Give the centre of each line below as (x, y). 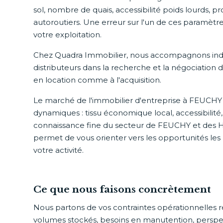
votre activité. (59, 150)
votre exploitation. (68, 35)
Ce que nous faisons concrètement (122, 189)
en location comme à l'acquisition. (98, 80)
